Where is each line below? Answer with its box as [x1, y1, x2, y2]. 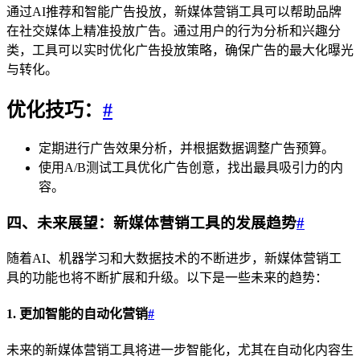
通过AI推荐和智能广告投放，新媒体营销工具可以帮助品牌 [6, 4, 342, 18]
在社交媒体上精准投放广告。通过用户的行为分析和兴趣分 [6, 23, 341, 38]
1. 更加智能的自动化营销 [6, 307, 148, 321]
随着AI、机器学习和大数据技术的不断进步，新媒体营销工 [6, 251, 342, 265]
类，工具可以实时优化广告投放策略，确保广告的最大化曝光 [6, 43, 354, 57]
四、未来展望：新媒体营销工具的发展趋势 [6, 215, 297, 232]
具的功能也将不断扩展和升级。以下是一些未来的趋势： [6, 270, 328, 284]
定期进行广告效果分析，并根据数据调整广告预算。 [39, 141, 334, 156]
